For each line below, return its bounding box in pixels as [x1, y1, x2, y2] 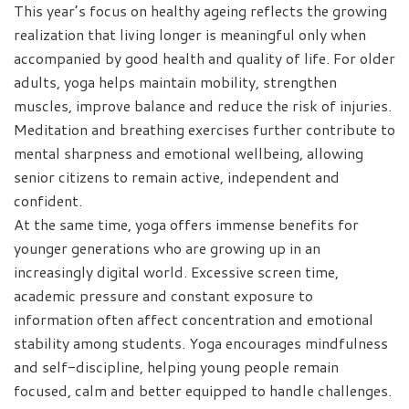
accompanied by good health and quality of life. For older [14, 47, 395, 68]
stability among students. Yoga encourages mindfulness [14, 331, 388, 353]
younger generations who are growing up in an [14, 236, 320, 258]
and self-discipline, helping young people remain [14, 355, 339, 377]
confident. [14, 189, 82, 211]
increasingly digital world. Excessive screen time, [14, 260, 339, 282]
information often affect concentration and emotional [14, 308, 373, 330]
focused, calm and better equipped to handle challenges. [14, 379, 392, 401]
